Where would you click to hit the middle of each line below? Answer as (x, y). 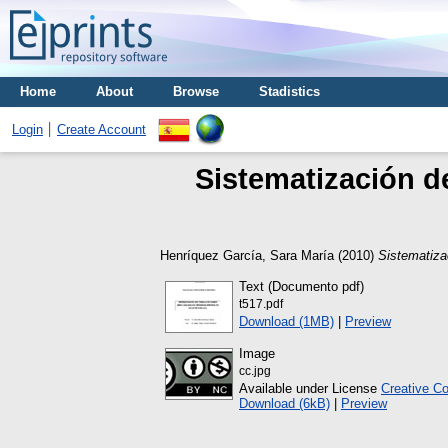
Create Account (101, 129)
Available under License (310, 388)
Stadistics (289, 91)
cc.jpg (255, 370)
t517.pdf (261, 303)
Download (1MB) (286, 321)
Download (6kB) (284, 403)
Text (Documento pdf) (301, 286)
